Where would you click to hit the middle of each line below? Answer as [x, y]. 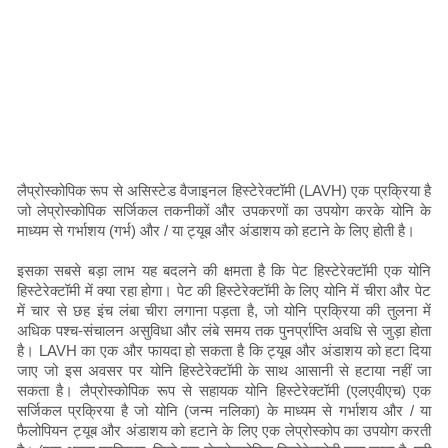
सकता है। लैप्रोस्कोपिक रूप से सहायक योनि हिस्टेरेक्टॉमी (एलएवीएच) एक [224, 391]
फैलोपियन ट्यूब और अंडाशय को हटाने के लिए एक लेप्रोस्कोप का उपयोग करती [224, 431]
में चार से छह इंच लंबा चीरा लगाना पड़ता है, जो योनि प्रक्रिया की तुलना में [224, 311]
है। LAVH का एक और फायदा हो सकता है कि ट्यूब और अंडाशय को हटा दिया [224, 351]
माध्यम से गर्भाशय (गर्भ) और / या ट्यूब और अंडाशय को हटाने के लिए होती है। [216, 231]
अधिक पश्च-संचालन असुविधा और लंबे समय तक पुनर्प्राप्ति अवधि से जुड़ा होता [224, 331]
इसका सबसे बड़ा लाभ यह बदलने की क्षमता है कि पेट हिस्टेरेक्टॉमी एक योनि [224, 271]
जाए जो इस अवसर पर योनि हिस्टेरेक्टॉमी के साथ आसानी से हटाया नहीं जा [224, 371]
